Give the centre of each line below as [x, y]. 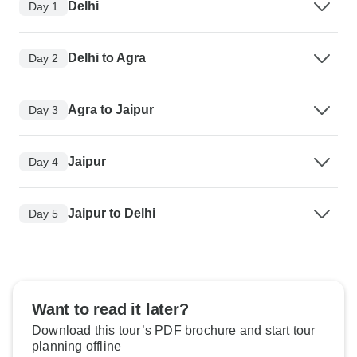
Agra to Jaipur [111, 110]
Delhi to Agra [107, 58]
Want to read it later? [110, 310]
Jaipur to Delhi [112, 214]
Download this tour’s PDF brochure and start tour [174, 331]
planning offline [77, 347]
